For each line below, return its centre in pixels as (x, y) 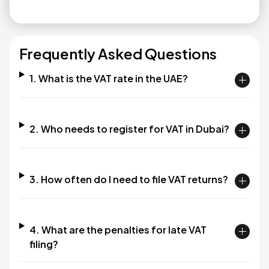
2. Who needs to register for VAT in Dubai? (129, 128)
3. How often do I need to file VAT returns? (128, 179)
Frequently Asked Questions (118, 53)
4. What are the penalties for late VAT (118, 229)
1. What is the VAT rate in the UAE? (108, 78)
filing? (44, 244)
